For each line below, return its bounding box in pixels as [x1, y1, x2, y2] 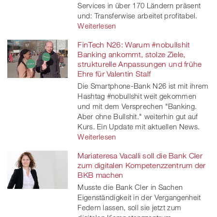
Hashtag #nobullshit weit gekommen [77, 91, 197, 100]
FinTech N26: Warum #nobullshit [77, 40, 190, 49]
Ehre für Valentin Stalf [77, 69, 151, 78]
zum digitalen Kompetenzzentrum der [77, 160, 206, 170]
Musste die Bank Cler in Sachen [77, 182, 183, 191]
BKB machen [77, 170, 124, 179]
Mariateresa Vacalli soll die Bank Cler [77, 151, 202, 160]
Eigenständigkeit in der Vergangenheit [77, 192, 201, 201]
